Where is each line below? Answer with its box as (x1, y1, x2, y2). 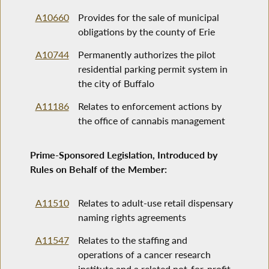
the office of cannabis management (77, 115, 225, 127)
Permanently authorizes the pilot (77, 49, 216, 61)
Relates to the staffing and (77, 234, 187, 246)
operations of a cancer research (77, 249, 211, 261)
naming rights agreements (77, 211, 186, 223)
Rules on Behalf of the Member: (30, 163, 168, 175)
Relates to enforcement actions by (77, 100, 222, 112)
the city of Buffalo (77, 77, 154, 89)
